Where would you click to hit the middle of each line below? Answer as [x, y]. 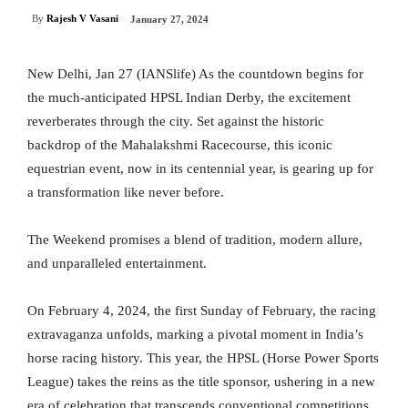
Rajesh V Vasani [82, 19]
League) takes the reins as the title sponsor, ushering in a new [201, 382]
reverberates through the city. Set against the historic [176, 122]
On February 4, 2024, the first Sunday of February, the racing [202, 311]
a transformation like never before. [126, 193]
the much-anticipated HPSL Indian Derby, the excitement [189, 98]
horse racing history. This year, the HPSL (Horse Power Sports [203, 358]
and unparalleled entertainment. [117, 264]
